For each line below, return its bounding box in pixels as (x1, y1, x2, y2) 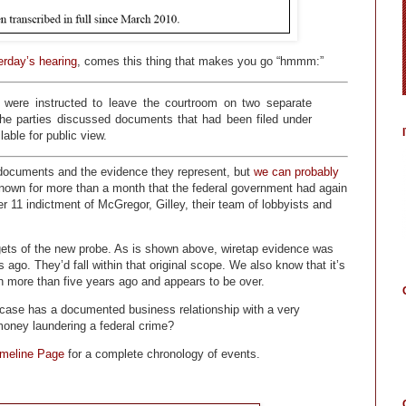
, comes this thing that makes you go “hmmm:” (77, 53, 324, 68)
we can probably (254, 164, 339, 179)
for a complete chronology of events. (64, 347, 260, 362)
